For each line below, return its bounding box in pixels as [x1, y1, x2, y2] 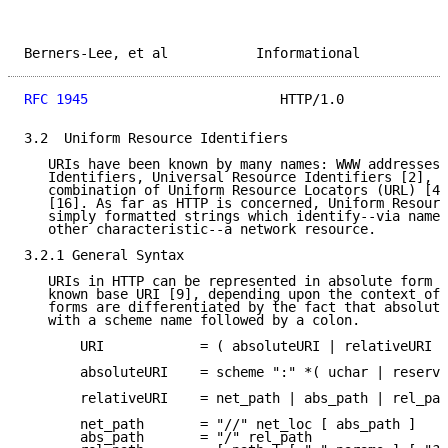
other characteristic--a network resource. [24, 221, 376, 238]
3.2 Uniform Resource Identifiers [24, 130, 288, 147]
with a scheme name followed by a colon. [24, 312, 360, 329]
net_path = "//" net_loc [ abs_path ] [24, 416, 416, 433]
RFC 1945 [24, 91, 88, 108]
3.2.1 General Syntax [24, 247, 184, 264]
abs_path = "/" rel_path [24, 429, 312, 446]
